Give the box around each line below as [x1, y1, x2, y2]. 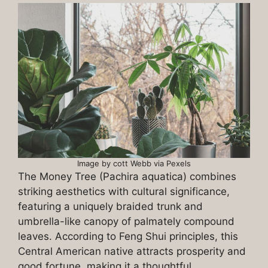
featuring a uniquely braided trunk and [18, 200, 203, 212]
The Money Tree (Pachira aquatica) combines [18, 170, 236, 182]
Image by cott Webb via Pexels [77, 158, 191, 168]
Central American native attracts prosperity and [18, 245, 246, 257]
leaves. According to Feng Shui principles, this [18, 230, 238, 242]
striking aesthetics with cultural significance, [18, 185, 230, 197]
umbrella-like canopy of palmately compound [18, 215, 234, 227]
